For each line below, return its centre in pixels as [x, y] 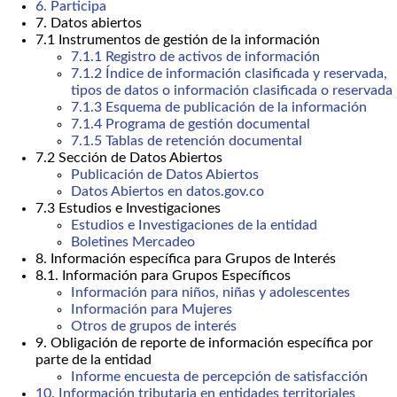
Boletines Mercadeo [133, 242]
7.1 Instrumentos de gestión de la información [178, 40]
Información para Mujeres [152, 310]
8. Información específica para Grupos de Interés [186, 259]
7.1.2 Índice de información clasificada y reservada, [229, 74]
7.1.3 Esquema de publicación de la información [219, 108]
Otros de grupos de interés [154, 327]
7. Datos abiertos [89, 23]
